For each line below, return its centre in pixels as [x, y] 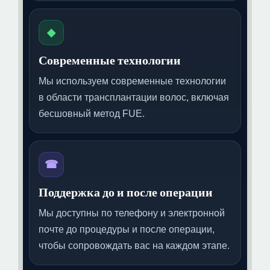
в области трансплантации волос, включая [134, 97]
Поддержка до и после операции [126, 192]
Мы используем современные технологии [132, 81]
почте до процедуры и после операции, [127, 229]
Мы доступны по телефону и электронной [132, 213]
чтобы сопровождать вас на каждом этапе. [134, 246]
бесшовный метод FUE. [92, 114]
